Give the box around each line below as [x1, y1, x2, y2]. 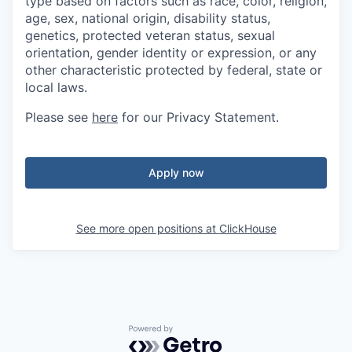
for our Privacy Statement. [118, 109, 279, 126]
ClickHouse [218, 222, 277, 236]
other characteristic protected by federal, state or [25, 62, 322, 79]
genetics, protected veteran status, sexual [25, 27, 275, 44]
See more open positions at [75, 222, 219, 236]
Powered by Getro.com [128, 324, 266, 341]
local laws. [25, 79, 87, 96]
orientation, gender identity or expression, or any [25, 45, 317, 61]
